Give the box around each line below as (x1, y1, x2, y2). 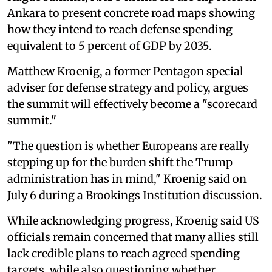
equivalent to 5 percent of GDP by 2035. (7, 38, 212, 53)
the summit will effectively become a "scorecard (7, 97, 257, 111)
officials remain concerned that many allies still (7, 229, 259, 244)
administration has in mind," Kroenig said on (7, 171, 246, 186)
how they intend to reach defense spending (7, 22, 233, 36)
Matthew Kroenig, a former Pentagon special (7, 64, 243, 78)
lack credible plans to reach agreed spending (7, 246, 240, 260)
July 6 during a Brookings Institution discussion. (7, 188, 262, 202)
